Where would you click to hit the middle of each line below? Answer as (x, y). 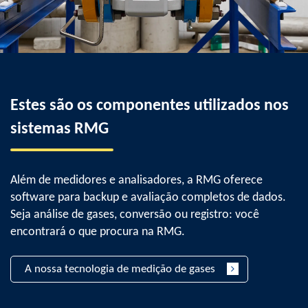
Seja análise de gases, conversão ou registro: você (135, 215)
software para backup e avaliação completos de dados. (148, 198)
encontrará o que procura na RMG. (98, 232)
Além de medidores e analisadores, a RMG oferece (136, 180)
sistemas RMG (59, 129)
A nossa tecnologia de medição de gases (120, 269)
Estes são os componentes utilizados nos (150, 106)
